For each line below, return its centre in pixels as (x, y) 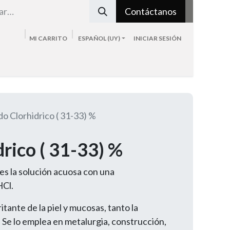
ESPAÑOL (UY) (99, 38)
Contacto (162, 58)
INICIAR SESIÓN (157, 38)
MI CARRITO (48, 38)
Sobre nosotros (78, 58)
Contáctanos (151, 11)
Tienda (15, 58)
